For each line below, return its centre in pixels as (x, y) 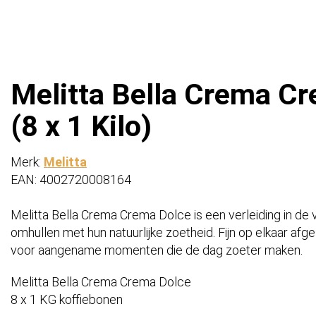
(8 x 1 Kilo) (81, 127)
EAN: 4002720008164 (71, 180)
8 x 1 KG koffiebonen (67, 300)
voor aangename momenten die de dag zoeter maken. (157, 250)
